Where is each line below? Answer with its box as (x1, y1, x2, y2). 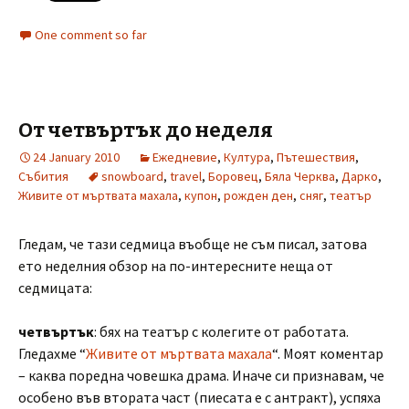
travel (170, 168, 202, 184)
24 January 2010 (33, 149, 120, 165)
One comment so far (35, 26, 147, 43)
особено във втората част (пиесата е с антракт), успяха (18, 388, 381, 406)
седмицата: (18, 278, 92, 297)
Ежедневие (152, 149, 217, 165)
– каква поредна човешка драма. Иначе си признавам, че (18, 366, 384, 384)
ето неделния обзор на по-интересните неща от (18, 257, 333, 275)
